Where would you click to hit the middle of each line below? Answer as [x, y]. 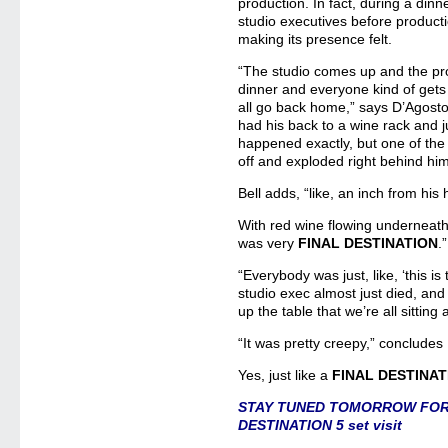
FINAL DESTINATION [368, 243]
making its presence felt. [315, 39]
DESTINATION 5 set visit [320, 425]
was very [268, 243]
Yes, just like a [285, 375]
